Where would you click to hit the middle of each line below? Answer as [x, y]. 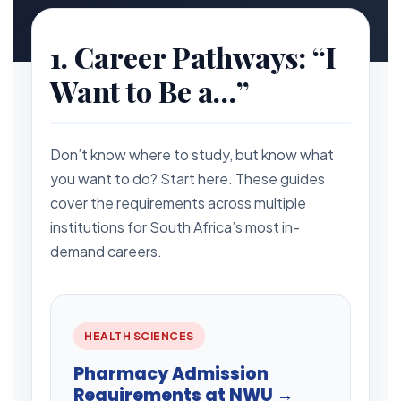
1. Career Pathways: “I [193, 56]
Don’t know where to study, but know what [192, 154]
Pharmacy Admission [171, 373]
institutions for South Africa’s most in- [175, 226]
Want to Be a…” [150, 90]
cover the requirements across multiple [178, 202]
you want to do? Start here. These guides [188, 178]
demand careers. [106, 251]
